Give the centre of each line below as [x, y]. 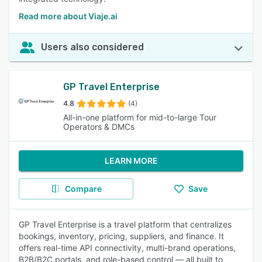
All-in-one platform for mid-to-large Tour [140, 117]
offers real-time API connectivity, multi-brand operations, [127, 248]
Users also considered [92, 47]
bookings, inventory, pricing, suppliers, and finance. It [121, 236]
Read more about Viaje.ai [68, 16]
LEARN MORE [131, 161]
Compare [83, 189]
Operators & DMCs [99, 127]
